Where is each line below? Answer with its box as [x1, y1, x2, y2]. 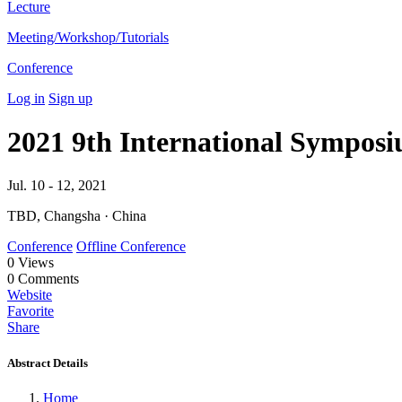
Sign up [48, 90, 92, 106]
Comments [14, 271, 79, 287]
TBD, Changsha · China [7, 208, 146, 224]
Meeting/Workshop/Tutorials [7, 29, 169, 45]
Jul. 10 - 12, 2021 [7, 178, 107, 194]
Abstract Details [7, 355, 88, 370]
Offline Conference [76, 239, 186, 255]
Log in [7, 90, 45, 106]
